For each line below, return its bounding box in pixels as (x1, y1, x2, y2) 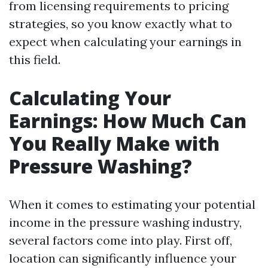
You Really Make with (9, 130, 220, 156)
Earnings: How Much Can (9, 108, 246, 133)
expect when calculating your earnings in (9, 34, 242, 49)
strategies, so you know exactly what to (9, 16, 232, 31)
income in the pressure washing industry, (9, 215, 242, 230)
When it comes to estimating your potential (9, 197, 255, 212)
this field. (9, 52, 60, 67)
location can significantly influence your (9, 251, 236, 266)
